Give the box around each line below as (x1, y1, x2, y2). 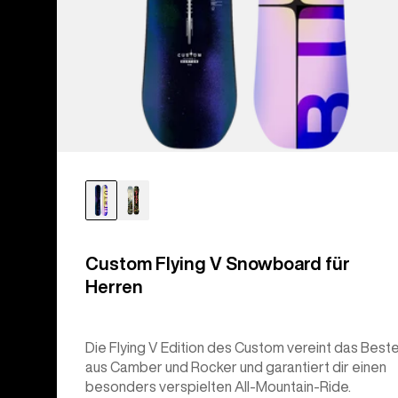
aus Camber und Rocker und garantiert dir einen (85, 360, 386, 375)
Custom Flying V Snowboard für (85, 254, 350, 274)
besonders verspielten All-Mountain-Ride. (85, 379, 351, 394)
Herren (85, 277, 143, 297)
